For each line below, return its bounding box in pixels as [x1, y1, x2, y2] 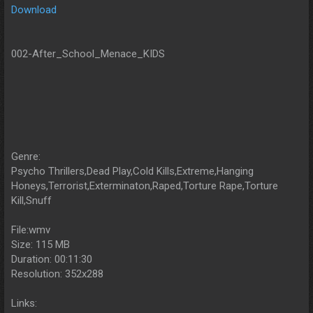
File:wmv [11, 223, 50, 236]
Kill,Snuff [11, 194, 52, 207]
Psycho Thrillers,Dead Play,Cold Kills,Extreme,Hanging [11, 164, 254, 177]
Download [11, 3, 57, 16]
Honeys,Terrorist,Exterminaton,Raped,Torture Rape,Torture [11, 179, 278, 192]
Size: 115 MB [11, 238, 70, 251]
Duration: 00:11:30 [11, 252, 92, 265]
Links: [11, 296, 37, 310]
